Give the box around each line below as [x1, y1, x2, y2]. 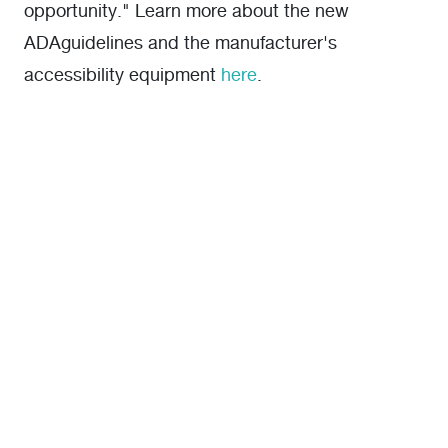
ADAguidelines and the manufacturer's [24, 35, 337, 53]
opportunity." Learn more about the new [24, 3, 349, 21]
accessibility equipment [24, 67, 221, 85]
